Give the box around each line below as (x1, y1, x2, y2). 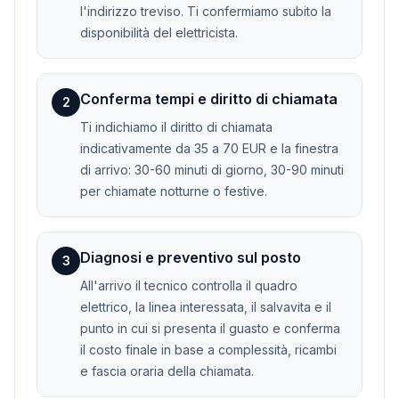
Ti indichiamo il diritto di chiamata (80, 118, 273, 134)
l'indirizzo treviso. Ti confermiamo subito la (80, 3, 331, 19)
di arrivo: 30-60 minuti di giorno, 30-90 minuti (80, 161, 344, 177)
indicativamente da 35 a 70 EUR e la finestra (80, 140, 338, 156)
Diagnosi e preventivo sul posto (80, 248, 301, 266)
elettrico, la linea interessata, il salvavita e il (80, 298, 331, 314)
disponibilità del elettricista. (80, 24, 238, 40)
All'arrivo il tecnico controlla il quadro (80, 277, 297, 293)
